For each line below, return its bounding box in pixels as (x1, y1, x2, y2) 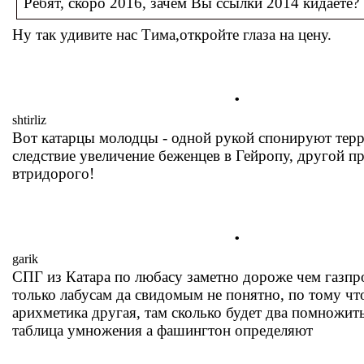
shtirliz (12, 113, 46, 127)
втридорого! (12, 165, 94, 182)
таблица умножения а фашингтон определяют (12, 322, 313, 339)
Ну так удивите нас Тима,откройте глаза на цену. (12, 26, 331, 43)
